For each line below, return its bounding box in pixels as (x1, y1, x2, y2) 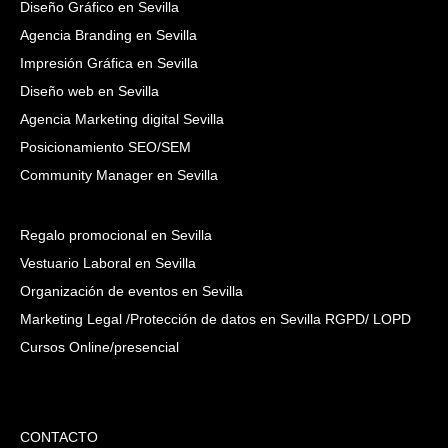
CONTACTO (20, 429, 98, 445)
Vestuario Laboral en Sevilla (20, 255, 196, 271)
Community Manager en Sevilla (20, 167, 218, 183)
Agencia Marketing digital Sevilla (20, 111, 224, 127)
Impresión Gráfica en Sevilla (20, 55, 198, 71)
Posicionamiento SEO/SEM (20, 139, 191, 155)
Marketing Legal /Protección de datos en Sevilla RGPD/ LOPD (20, 311, 411, 327)
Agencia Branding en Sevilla (20, 27, 197, 43)
